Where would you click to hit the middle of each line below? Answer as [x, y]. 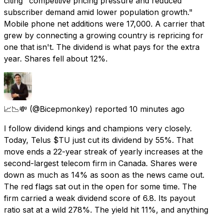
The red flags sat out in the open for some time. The [100, 186]
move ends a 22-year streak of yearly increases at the [103, 151]
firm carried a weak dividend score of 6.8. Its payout [100, 198]
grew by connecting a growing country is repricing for [104, 35]
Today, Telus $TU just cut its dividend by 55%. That [99, 140]
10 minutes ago [157, 109]
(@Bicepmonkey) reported [78, 109]
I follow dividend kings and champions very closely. [98, 128]
